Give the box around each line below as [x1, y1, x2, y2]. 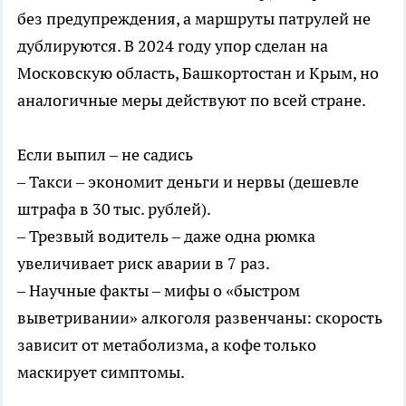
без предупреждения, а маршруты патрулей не [17, 7, 371, 29]
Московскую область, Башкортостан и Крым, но [17, 62, 379, 83]
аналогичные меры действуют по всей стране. [17, 89, 366, 111]
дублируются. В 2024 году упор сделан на [17, 34, 328, 56]
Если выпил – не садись [17, 143, 193, 165]
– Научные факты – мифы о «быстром [17, 279, 300, 301]
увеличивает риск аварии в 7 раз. [17, 252, 270, 274]
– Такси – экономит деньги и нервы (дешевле [17, 170, 359, 192]
